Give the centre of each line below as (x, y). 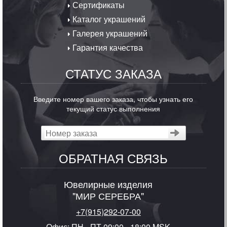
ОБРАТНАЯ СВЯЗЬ (113, 158)
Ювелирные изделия (108, 184)
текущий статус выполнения (113, 108)
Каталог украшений (108, 19)
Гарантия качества (107, 47)
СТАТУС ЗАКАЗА (113, 73)
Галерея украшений (109, 33)
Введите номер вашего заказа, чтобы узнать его (113, 98)
